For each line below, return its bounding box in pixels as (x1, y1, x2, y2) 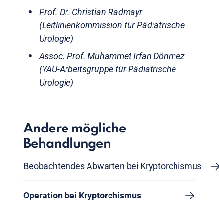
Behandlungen (23, 137, 111, 151)
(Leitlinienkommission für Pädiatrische (39, 20, 185, 31)
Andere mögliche (23, 122, 126, 136)
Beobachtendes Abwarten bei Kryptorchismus (23, 161, 201, 172)
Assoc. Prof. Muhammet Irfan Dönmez (39, 51, 185, 62)
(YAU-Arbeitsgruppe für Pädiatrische (39, 64, 176, 75)
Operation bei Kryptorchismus (23, 190, 141, 201)
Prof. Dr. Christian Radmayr (39, 7, 142, 18)
